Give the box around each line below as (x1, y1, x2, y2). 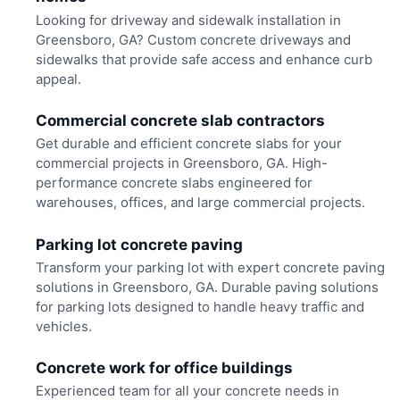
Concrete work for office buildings (35, 359, 293, 378)
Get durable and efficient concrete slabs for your (35, 135, 342, 153)
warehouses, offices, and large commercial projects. (35, 194, 365, 212)
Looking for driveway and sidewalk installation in (35, 11, 341, 29)
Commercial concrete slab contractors (35, 112, 325, 130)
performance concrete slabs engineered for (35, 174, 312, 192)
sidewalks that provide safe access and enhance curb (35, 50, 372, 68)
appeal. (35, 70, 81, 87)
